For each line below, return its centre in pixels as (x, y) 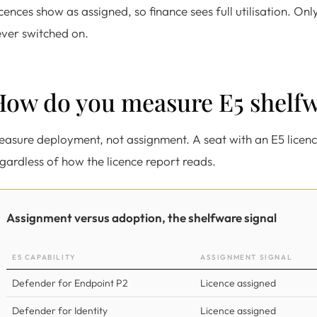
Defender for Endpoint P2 (70, 283)
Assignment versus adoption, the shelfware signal (142, 218)
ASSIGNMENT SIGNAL (247, 257)
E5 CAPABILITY (44, 257)
